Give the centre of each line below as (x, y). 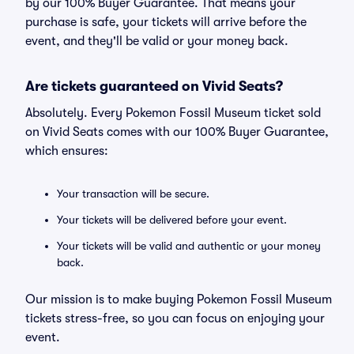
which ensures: (67, 151)
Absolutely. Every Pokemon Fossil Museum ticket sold (173, 113)
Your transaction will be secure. (133, 194)
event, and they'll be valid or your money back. (157, 41)
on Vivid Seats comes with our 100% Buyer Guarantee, (177, 132)
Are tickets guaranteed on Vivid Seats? (154, 86)
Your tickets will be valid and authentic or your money (189, 246)
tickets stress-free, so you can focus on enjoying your (175, 318)
